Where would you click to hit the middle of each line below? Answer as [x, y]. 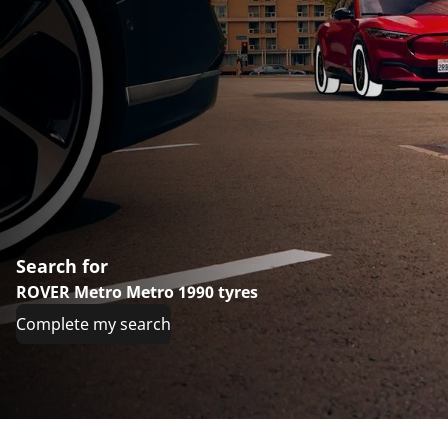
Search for [62, 265]
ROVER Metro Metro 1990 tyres [137, 291]
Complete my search [93, 323]
